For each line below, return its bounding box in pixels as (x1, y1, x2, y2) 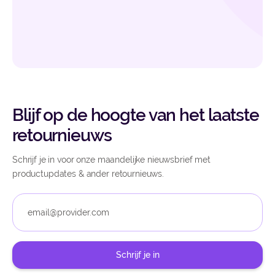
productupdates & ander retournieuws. (12, 169, 164, 179)
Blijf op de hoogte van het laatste (12, 105, 259, 126)
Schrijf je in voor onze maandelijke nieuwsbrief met (12, 155, 211, 165)
